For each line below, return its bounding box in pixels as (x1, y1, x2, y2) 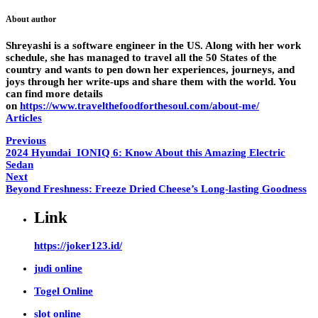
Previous (6, 135, 46, 147)
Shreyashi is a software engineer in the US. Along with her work (6, 40, 301, 52)
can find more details (6, 88, 103, 100)
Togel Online (34, 285, 93, 297)
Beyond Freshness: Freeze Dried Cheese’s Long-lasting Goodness (6, 183, 307, 195)
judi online (34, 263, 82, 275)
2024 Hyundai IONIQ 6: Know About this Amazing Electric (6, 147, 285, 159)
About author (6, 14, 56, 25)
